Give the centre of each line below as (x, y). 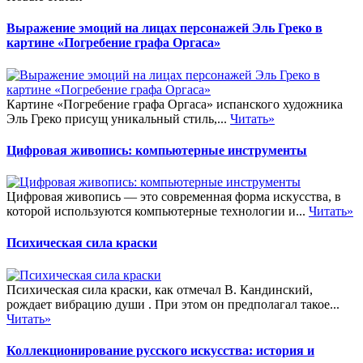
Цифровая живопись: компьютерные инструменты (157, 150)
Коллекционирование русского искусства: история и (160, 350)
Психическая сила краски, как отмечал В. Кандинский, (160, 289)
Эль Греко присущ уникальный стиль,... (118, 118)
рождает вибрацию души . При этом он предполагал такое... (173, 304)
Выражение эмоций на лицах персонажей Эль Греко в (164, 28)
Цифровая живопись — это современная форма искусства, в (174, 197)
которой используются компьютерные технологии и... (158, 211)
